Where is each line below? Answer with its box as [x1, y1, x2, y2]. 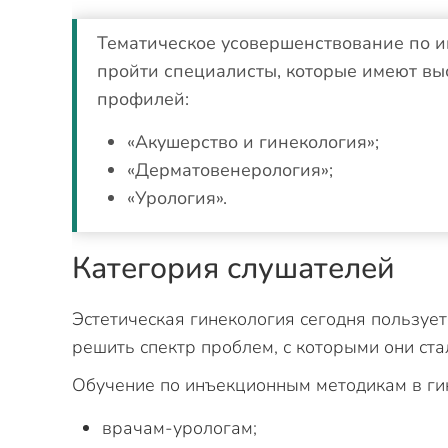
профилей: [97, 87, 189, 111]
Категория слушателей [72, 248, 395, 289]
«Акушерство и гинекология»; [127, 130, 379, 154]
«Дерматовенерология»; [127, 158, 333, 182]
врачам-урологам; [102, 416, 257, 440]
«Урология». [127, 186, 227, 210]
